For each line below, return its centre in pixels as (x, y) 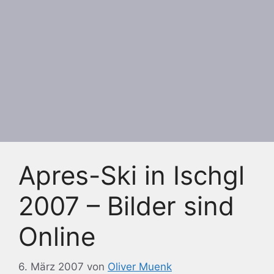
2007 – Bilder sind (126, 206)
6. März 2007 (51, 266)
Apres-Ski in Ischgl (131, 175)
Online (57, 236)
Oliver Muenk (140, 266)
